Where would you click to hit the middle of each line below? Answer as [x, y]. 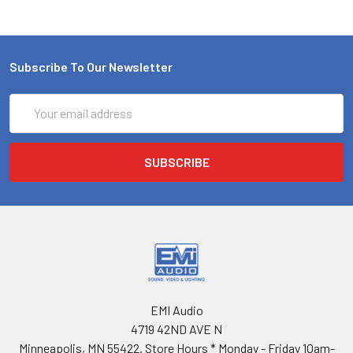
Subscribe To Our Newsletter [91, 66]
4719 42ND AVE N [176, 329]
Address [31, 121]
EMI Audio [176, 310]
